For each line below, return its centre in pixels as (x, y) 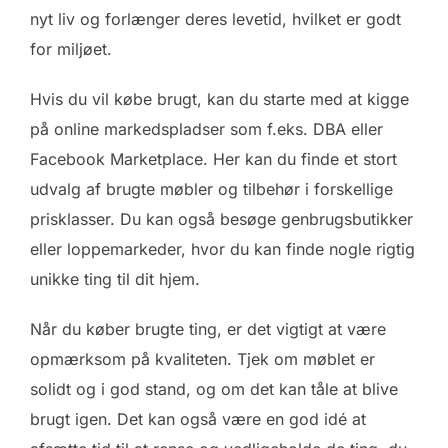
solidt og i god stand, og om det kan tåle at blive (214, 388)
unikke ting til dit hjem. (115, 278)
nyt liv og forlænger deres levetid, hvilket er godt (215, 18)
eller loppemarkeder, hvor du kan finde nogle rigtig (222, 248)
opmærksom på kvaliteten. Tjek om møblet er (202, 358)
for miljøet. (71, 48)
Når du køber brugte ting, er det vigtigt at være (208, 328)
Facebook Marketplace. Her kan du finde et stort (213, 158)
